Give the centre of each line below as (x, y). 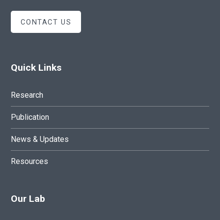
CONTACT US (46, 22)
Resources (30, 161)
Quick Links (36, 68)
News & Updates (40, 139)
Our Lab (28, 199)
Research (27, 95)
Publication (30, 117)
